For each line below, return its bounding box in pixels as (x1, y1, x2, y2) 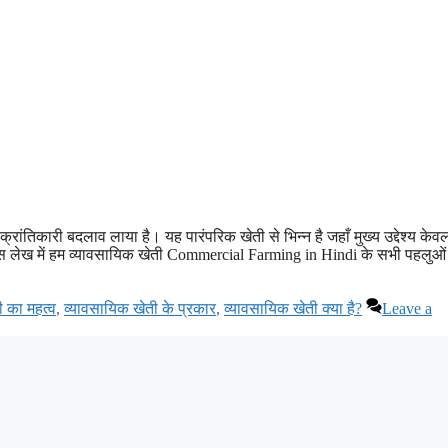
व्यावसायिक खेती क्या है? (224, 299, 362, 317)
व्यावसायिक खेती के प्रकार (64, 299, 216, 317)
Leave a (382, 299, 432, 317)
